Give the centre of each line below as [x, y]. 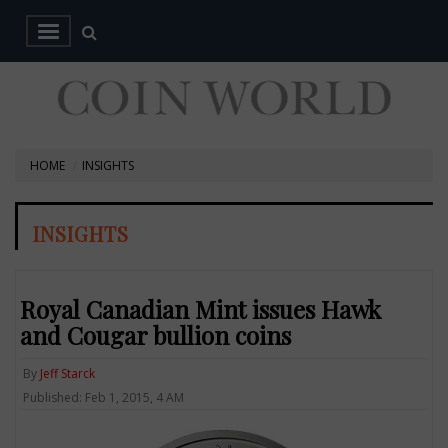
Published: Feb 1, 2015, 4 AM [104, 397]
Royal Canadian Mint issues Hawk [201, 308]
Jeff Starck [68, 373]
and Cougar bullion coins [156, 334]
